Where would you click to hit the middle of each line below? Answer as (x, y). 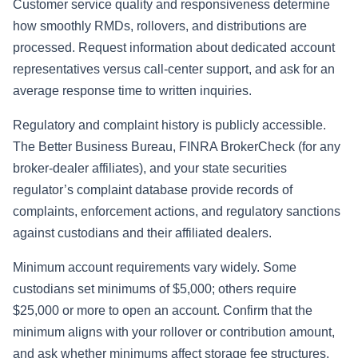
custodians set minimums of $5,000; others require (155, 289)
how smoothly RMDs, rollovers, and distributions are (160, 26)
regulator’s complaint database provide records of (153, 190)
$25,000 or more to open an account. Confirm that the (163, 311)
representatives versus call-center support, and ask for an (174, 70)
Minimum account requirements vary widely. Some (155, 268)
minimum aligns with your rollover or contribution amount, (174, 332)
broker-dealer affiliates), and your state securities (150, 169)
